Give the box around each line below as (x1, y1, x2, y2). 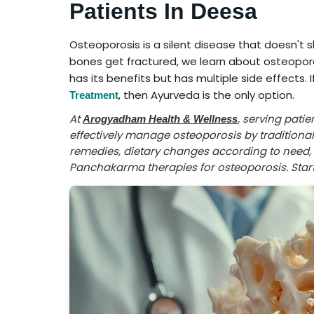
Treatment (69, 88, 118, 101)
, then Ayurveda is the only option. (118, 87, 294, 102)
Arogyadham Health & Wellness (83, 112, 238, 125)
